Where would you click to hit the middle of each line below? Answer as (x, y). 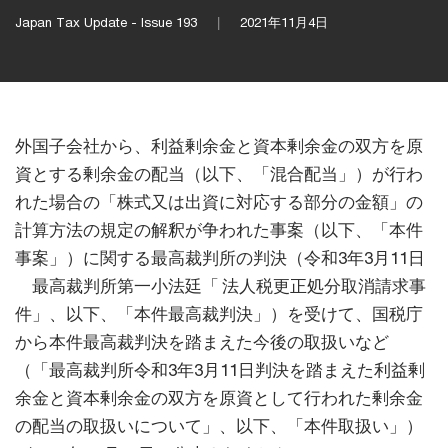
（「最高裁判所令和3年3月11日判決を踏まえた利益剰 (220, 370)
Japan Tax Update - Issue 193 (106, 22)
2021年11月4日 (284, 22)
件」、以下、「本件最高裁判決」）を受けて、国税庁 (219, 314)
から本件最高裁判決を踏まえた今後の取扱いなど (202, 342)
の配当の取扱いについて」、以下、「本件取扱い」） (219, 426)
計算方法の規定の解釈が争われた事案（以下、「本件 (219, 230)
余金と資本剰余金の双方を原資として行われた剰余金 (219, 398)
